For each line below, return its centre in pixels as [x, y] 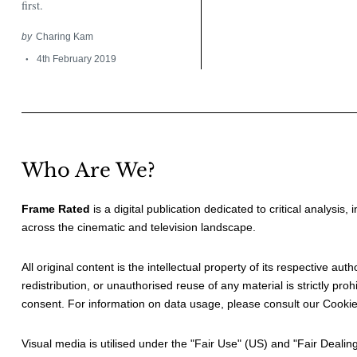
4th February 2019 [76, 59]
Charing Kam [64, 37]
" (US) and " [267, 343]
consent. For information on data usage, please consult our [172, 303]
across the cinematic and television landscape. [139, 227]
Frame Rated [56, 208]
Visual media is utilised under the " [108, 343]
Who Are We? [88, 170]
